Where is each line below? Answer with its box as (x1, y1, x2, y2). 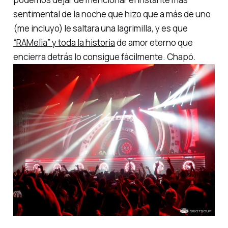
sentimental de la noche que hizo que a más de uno (13, 8, 211, 20)
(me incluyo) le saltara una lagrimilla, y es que (13, 22, 188, 34)
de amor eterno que (115, 36, 193, 48)
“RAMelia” (13, 36, 50, 48)
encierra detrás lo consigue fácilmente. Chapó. (13, 50, 196, 63)
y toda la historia (50, 36, 115, 48)
